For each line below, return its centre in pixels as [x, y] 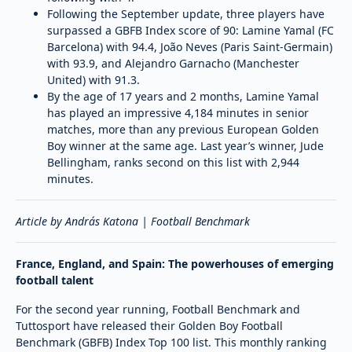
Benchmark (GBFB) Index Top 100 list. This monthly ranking [171, 342]
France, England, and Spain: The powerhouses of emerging [175, 263]
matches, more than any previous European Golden [183, 129]
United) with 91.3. [93, 79]
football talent [55, 280]
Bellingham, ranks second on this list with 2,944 [173, 162]
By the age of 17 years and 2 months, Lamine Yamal [183, 96]
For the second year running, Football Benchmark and [158, 309]
